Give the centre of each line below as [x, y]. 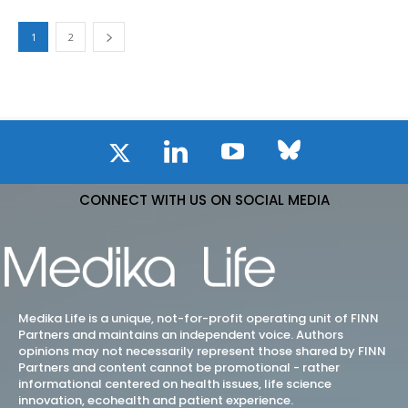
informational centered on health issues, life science [175, 384]
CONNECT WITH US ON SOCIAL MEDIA [204, 200]
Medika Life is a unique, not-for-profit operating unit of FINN [199, 319]
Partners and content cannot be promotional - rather [179, 368]
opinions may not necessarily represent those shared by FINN [202, 352]
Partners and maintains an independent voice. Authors [181, 335]
